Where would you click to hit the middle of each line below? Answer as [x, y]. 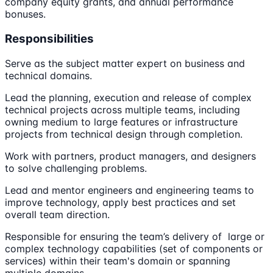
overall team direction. [57, 214]
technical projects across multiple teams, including [122, 109]
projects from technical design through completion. [124, 134]
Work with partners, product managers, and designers [130, 156]
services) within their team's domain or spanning [118, 261]
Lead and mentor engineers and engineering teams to [129, 190]
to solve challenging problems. [76, 168]
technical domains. [48, 75]
